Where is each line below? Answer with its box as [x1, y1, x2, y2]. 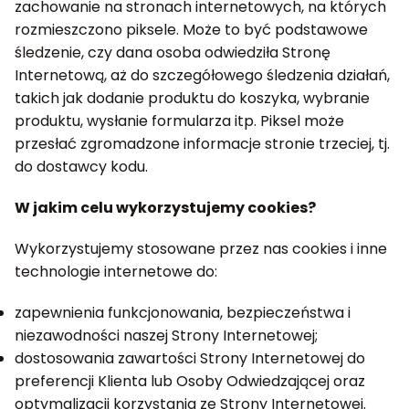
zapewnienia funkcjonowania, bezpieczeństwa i [15, 302, 351, 323]
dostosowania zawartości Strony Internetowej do [15, 348, 365, 369]
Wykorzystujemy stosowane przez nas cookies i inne [15, 238, 387, 259]
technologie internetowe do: [15, 261, 217, 282]
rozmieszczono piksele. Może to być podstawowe [15, 19, 368, 40]
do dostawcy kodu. [15, 156, 148, 177]
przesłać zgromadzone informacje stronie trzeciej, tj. [15, 133, 390, 154]
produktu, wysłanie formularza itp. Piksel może [15, 110, 344, 131]
